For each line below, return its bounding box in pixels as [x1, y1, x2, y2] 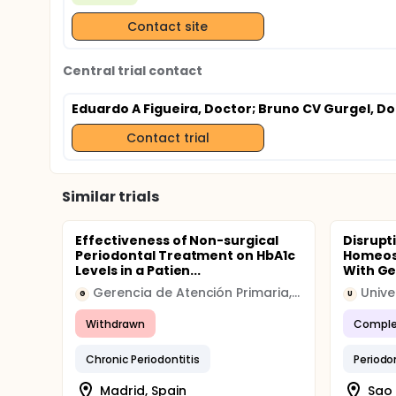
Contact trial [126, 128, 209, 147]
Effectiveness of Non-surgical [75, 232, 279, 249]
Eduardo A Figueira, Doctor [72, 100, 253, 118]
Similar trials [62, 187, 159, 207]
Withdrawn [86, 316, 145, 331]
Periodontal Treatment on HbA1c [75, 247, 296, 264]
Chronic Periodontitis [86, 351, 201, 367]
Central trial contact [63, 62, 203, 80]
